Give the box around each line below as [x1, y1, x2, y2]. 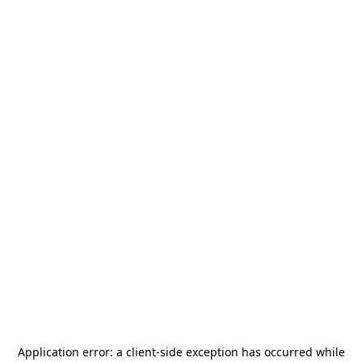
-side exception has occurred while [155, 344, 345, 360]
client [125, 344, 156, 360]
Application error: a [17, 344, 126, 360]
